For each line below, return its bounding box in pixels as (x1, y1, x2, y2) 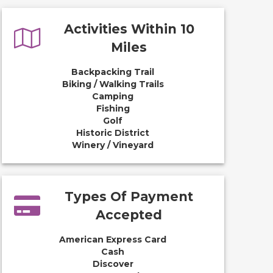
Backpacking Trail (71, 66, 155, 77)
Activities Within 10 (63, 21, 194, 37)
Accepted (96, 207, 163, 222)
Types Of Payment (65, 189, 194, 204)
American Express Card (59, 234, 167, 245)
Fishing (96, 103, 130, 114)
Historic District (76, 127, 150, 138)
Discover (92, 258, 133, 269)
